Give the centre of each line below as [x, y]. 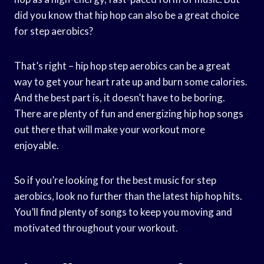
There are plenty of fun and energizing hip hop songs [129, 113]
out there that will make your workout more [110, 129]
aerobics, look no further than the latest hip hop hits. [128, 196]
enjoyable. [37, 145]
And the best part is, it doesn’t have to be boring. [120, 97]
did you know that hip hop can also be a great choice [127, 15]
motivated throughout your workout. [96, 227]
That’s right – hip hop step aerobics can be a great [122, 65]
